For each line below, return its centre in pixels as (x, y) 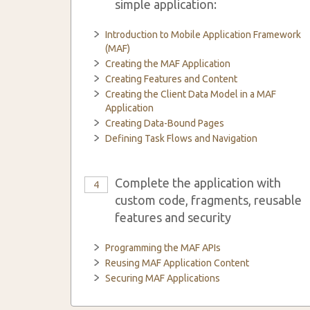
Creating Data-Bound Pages (165, 123)
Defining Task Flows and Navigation (181, 138)
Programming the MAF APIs (163, 248)
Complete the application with (198, 183)
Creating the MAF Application (168, 64)
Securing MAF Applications (163, 278)
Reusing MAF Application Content (177, 263)
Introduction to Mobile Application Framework (203, 35)
